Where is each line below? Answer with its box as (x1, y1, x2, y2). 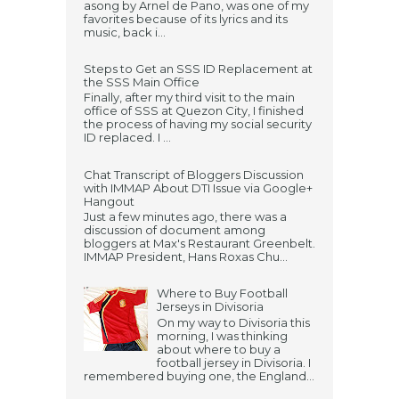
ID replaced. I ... (84, 130, 171, 145)
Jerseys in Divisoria (157, 299, 265, 314)
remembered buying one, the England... (84, 368, 314, 383)
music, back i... (84, 24, 166, 39)
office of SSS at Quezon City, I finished (84, 103, 304, 118)
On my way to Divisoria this (157, 314, 311, 330)
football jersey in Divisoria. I (157, 354, 312, 370)
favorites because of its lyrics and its (84, 11, 288, 26)
